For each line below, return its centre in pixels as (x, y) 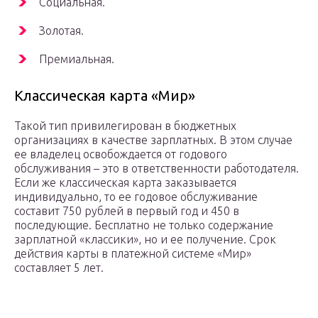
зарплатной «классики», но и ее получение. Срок (145, 240)
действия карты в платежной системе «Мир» (133, 254)
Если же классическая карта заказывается (125, 183)
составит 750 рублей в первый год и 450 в (127, 211)
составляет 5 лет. (59, 268)
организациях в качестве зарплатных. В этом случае (153, 140)
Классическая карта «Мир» (105, 96)
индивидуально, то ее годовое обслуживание (136, 197)
